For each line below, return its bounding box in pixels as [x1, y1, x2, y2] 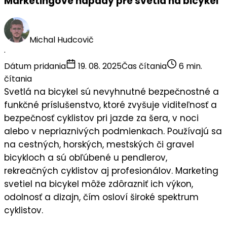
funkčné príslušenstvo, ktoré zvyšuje [4, 99, 162, 111]
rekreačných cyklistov [4, 165, 98, 177]
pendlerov [122, 152, 166, 164]
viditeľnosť [162, 99, 208, 111]
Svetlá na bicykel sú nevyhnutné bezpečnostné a [4, 86, 219, 98]
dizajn [53, 191, 79, 204]
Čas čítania [122, 60, 167, 72]
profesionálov [111, 165, 171, 177]
